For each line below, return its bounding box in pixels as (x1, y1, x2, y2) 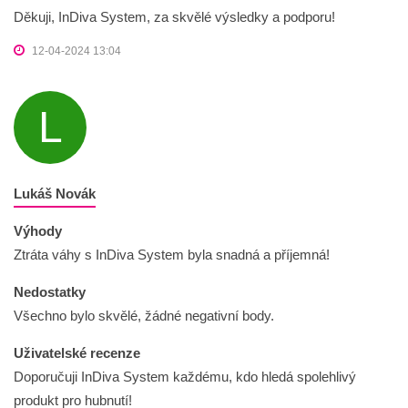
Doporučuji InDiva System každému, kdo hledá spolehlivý (14, 369, 356, 385)
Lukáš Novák (14, 186, 96, 202)
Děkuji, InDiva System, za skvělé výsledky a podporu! (14, 9, 335, 25)
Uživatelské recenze (14, 345, 140, 362)
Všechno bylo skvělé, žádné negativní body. (14, 308, 274, 324)
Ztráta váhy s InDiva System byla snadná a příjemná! (14, 247, 330, 263)
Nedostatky (14, 284, 86, 301)
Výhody (14, 223, 62, 240)
